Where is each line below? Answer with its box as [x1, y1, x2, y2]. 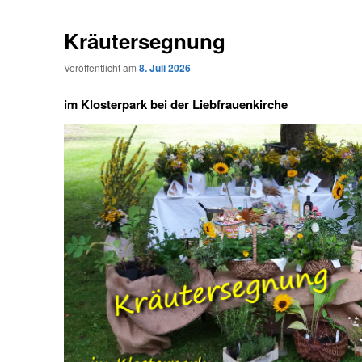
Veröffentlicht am [64, 60, 140, 74]
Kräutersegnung [64, 25, 226, 56]
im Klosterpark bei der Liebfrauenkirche [64, 95, 288, 114]
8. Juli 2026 [139, 60, 192, 75]
